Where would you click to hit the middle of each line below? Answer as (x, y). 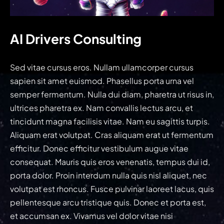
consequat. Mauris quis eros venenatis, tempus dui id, (110, 161)
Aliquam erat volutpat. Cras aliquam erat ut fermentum (112, 134)
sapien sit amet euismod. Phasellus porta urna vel (102, 80)
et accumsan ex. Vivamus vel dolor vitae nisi (91, 215)
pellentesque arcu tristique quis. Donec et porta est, (108, 202)
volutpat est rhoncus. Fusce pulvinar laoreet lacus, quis (112, 188)
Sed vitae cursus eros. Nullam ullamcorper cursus (102, 67)
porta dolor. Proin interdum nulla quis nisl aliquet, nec (108, 175)
